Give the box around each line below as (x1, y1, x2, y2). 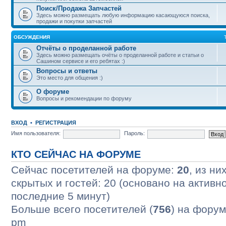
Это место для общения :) (36, 74, 103, 81)
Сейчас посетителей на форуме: (11, 163, 177, 176)
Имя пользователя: (11, 130, 61, 137)
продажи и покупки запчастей (36, 18, 112, 24)
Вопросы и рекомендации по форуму (36, 95, 132, 101)
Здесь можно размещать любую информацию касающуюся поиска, (36, 12, 210, 18)
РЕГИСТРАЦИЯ (35, 119, 76, 126)
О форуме (36, 87, 69, 95)
